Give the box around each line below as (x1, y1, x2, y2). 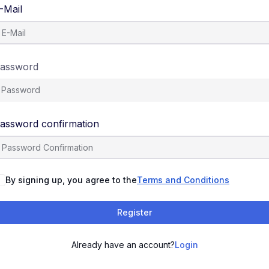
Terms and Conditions (137, 175, 229, 185)
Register (117, 207, 152, 217)
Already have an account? (71, 240, 175, 250)
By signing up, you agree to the (5, 175, 137, 185)
